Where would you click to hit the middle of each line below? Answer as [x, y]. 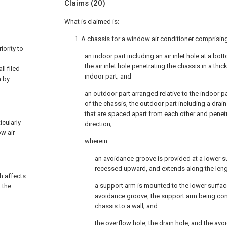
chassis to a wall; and [126, 206]
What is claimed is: [92, 22]
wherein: [97, 141]
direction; [98, 124]
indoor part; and [108, 76]
